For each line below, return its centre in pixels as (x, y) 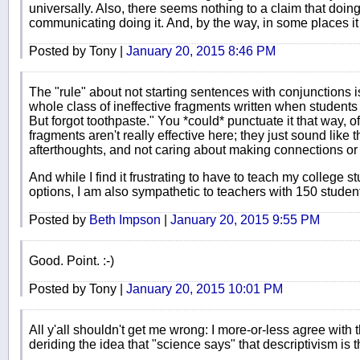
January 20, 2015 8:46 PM (201, 51)
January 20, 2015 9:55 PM (245, 220)
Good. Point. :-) (72, 261)
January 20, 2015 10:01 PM (205, 289)
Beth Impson (125, 220)
